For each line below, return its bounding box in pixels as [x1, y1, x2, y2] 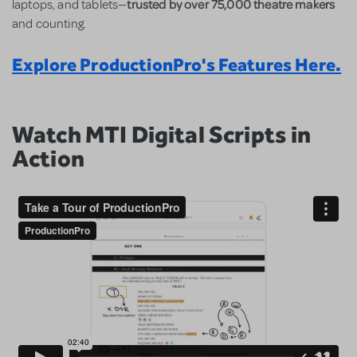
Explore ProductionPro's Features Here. [12, 53, 342, 75]
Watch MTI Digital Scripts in [12, 119, 312, 148]
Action [12, 143, 84, 172]
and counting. [12, 15, 87, 32]
